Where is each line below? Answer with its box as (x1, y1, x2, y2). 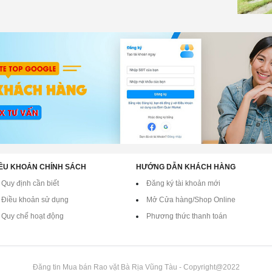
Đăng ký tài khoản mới (146, 179, 220, 188)
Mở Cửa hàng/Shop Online (146, 195, 236, 205)
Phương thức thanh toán (146, 212, 227, 221)
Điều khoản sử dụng (1, 195, 69, 205)
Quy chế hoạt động (1, 212, 64, 221)
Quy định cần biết (1, 179, 59, 188)
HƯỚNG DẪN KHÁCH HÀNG (136, 163, 236, 172)
